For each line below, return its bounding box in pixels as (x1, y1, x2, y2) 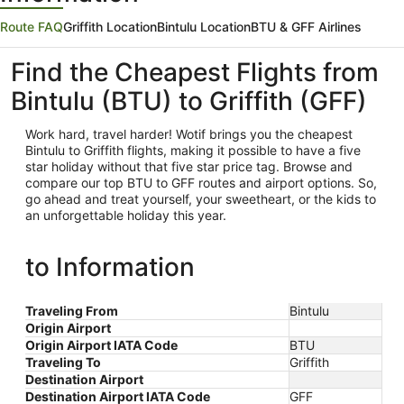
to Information (25, 252, 195, 282)
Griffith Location (63, 19, 157, 34)
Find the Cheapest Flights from (11, 57, 379, 87)
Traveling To (25, 354, 101, 370)
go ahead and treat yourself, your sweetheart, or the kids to (25, 191, 376, 207)
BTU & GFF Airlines (251, 19, 362, 34)
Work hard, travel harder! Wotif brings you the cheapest (25, 126, 353, 142)
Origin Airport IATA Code (25, 337, 178, 353)
